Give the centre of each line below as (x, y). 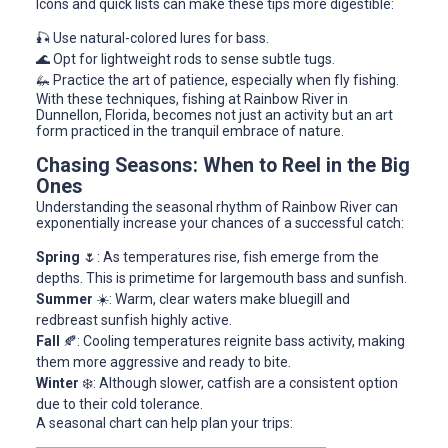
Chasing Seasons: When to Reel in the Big (223, 166)
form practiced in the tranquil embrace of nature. (190, 131)
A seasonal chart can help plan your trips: (164, 423)
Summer (64, 299)
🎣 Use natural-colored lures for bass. (152, 38)
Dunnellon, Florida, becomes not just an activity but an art (214, 115)
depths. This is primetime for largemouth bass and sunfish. (221, 278)
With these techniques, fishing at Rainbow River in (192, 99)
